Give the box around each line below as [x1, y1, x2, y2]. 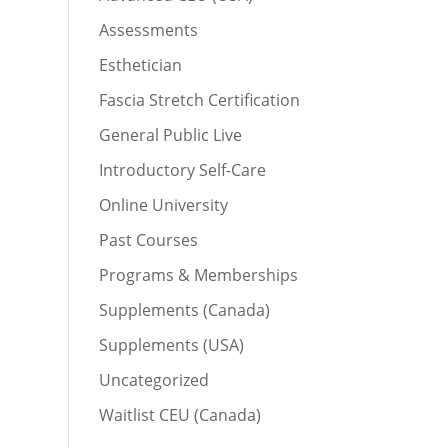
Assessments [98, 19, 198, 41]
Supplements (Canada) [98, 299, 270, 321]
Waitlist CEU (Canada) [98, 404, 261, 426]
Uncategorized [98, 369, 209, 391]
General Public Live [98, 124, 242, 146]
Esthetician [98, 54, 182, 76]
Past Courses [98, 229, 198, 251]
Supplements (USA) [98, 334, 244, 356]
